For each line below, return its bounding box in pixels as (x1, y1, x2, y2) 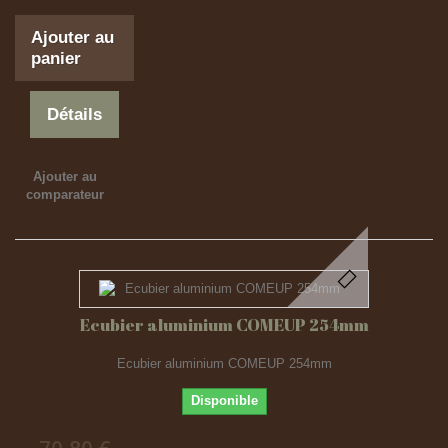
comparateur (25, 187, 104, 202)
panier (31, 49, 81, 68)
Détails (47, 105, 103, 124)
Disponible (190, 393, 258, 408)
